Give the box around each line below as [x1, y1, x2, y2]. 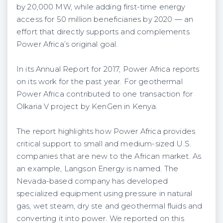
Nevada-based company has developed [16, 176, 168, 186]
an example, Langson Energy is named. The [16, 164, 178, 173]
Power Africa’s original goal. [16, 39, 118, 49]
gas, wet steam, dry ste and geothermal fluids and [16, 201, 203, 211]
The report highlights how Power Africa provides [16, 126, 195, 136]
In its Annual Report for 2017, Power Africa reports [16, 64, 200, 74]
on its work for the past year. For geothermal [16, 77, 183, 86]
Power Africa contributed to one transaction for [16, 89, 193, 99]
